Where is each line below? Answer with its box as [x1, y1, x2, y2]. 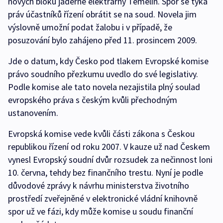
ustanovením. [8, 107, 58, 119]
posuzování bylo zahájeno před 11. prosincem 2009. [8, 34, 197, 46]
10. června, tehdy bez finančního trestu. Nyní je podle [8, 167, 203, 179]
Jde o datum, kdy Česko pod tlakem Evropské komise [8, 55, 209, 67]
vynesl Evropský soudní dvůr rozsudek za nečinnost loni [8, 154, 213, 166]
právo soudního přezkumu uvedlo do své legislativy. [8, 68, 198, 80]
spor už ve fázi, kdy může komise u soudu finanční [8, 206, 193, 218]
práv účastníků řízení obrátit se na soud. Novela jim [8, 8, 197, 20]
